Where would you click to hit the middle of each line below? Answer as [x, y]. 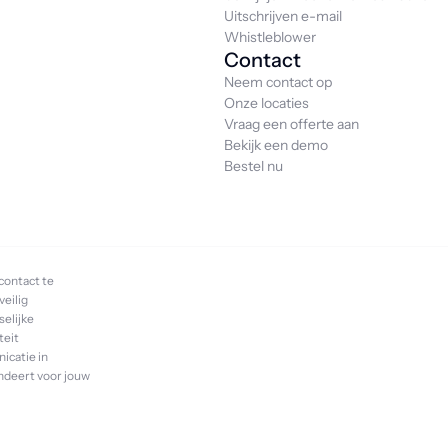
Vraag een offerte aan [291, 124]
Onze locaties [266, 103]
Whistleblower [270, 37]
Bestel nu [253, 166]
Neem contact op [278, 82]
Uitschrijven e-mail [283, 16]
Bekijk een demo [276, 145]
